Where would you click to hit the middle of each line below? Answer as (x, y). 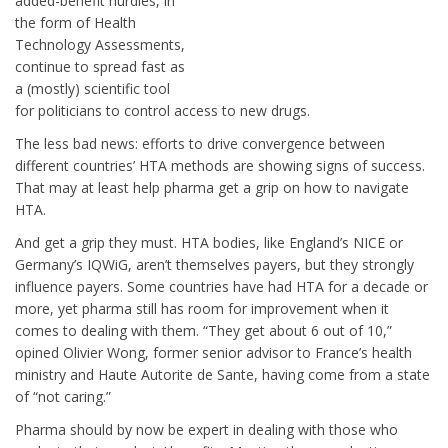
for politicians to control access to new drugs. (162, 110)
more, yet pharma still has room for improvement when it (202, 308)
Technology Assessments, (100, 44)
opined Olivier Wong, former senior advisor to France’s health (213, 352)
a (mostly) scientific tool (92, 88)
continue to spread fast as (100, 66)
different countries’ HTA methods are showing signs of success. (220, 165)
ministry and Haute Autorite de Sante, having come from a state (222, 374)
